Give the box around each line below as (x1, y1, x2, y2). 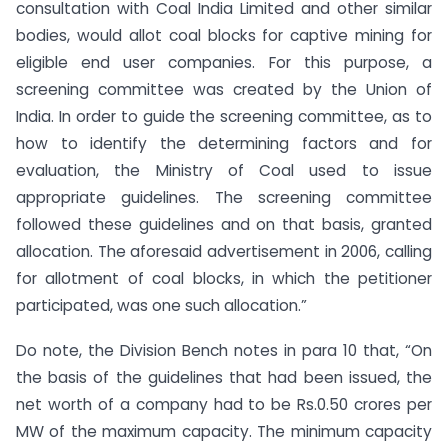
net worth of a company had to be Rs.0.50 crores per (16, 393, 432, 415)
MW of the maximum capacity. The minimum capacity (16, 420, 432, 442)
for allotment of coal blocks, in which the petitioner (16, 267, 432, 289)
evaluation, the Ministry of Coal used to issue (16, 159, 432, 181)
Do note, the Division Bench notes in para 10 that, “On (16, 339, 432, 361)
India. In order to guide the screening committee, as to (16, 105, 432, 127)
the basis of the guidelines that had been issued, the (16, 366, 432, 388)
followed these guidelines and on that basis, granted (16, 213, 432, 235)
